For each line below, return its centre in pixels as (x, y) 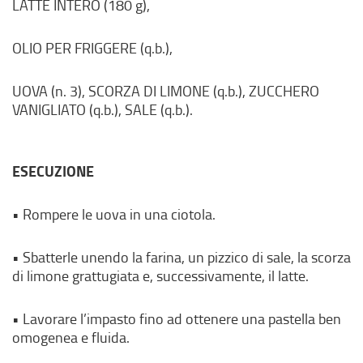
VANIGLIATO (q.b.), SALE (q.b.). (102, 109)
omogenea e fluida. (71, 337)
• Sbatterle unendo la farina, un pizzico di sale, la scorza (181, 256)
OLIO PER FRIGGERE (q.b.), (92, 47)
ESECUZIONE (53, 171)
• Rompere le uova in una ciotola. (114, 214)
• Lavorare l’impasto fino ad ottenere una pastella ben (177, 318)
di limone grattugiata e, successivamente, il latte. (160, 275)
